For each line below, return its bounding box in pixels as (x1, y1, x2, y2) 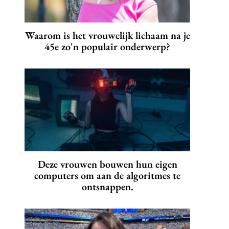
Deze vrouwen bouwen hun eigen (37, 157, 177, 171)
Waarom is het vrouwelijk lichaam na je (25, 29, 190, 42)
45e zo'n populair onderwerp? (44, 40, 170, 54)
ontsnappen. (81, 180, 133, 194)
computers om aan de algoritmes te (34, 169, 180, 182)
